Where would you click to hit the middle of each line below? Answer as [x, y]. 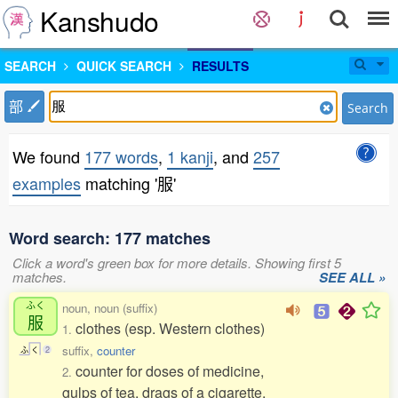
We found [48, 156]
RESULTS [220, 66]
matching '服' [128, 183]
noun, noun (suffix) [110, 308]
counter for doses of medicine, [170, 371]
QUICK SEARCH [124, 66]
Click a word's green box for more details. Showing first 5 [177, 263]
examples [47, 183]
